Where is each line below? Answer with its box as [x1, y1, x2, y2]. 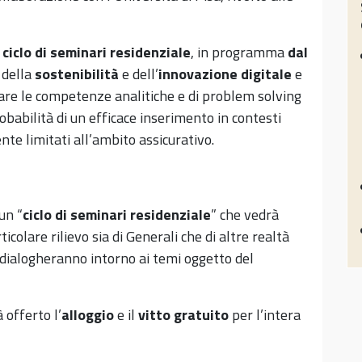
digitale [241, 62, 292, 85]
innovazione [158, 62, 238, 85]
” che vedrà [211, 204, 279, 226]
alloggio [61, 304, 114, 326]
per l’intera [229, 304, 301, 326]
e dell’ [119, 62, 158, 85]
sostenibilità [35, 62, 119, 85]
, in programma [191, 40, 284, 63]
